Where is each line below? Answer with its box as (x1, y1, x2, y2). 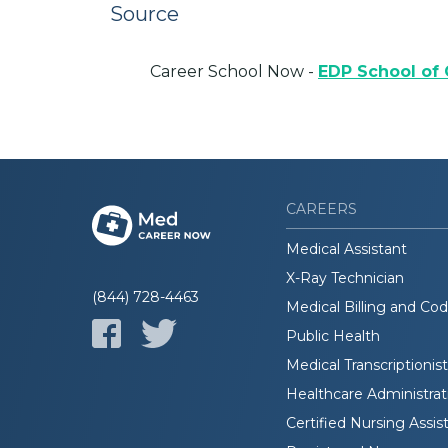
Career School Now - (150, 61, 318, 81)
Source (110, 2, 179, 27)
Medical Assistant (286, 239, 407, 258)
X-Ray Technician (286, 268, 404, 287)
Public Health (286, 326, 380, 345)
